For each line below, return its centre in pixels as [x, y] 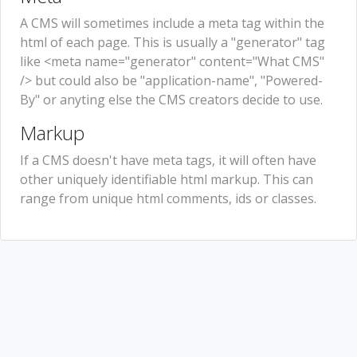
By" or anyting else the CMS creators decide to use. [171, 99]
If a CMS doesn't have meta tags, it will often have [168, 160]
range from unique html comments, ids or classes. [168, 198]
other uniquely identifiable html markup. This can [167, 179]
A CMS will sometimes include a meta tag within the [172, 23]
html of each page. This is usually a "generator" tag [173, 42]
